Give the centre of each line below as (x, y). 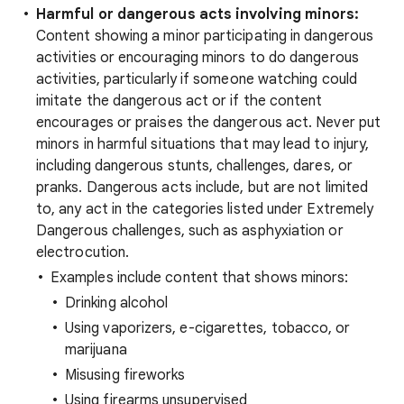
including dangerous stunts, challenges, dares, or (194, 166)
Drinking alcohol (117, 303)
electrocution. (83, 252)
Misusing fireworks (125, 375)
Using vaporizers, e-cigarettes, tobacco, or (208, 328)
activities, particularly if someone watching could (197, 79)
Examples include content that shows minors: (200, 278)
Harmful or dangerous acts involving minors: (198, 14)
